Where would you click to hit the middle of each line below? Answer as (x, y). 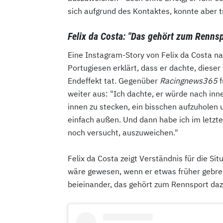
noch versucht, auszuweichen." (123, 132)
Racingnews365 (189, 80)
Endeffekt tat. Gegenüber (114, 80)
